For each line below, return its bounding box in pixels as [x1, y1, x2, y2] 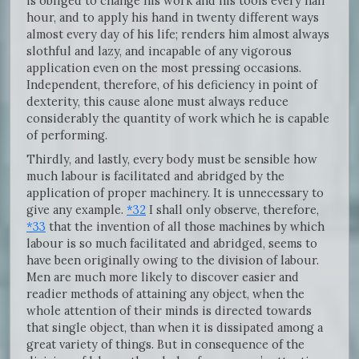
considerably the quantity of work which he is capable [26, 110, 329, 126]
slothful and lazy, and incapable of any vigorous [26, 42, 292, 58]
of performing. [26, 127, 107, 143]
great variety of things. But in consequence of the [26, 336, 305, 352]
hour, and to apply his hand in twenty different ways [26, 9, 319, 25]
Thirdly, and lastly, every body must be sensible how [26, 151, 317, 167]
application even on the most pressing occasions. [26, 59, 301, 75]
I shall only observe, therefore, [146, 201, 319, 217]
